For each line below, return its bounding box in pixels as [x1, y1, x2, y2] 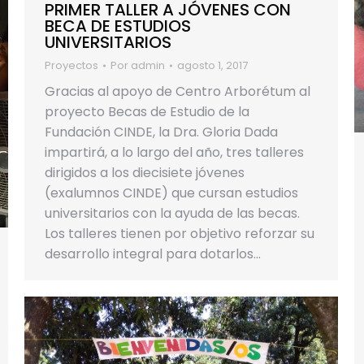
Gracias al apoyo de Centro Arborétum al [45, 82, 310, 102]
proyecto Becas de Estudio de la [45, 102, 249, 122]
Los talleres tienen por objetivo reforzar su [45, 224, 314, 244]
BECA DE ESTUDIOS [45, 15, 191, 38]
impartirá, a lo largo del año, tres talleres [45, 143, 304, 162]
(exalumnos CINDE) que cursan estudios [45, 184, 298, 203]
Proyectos [45, 58, 98, 74]
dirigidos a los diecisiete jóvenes [45, 163, 245, 183]
